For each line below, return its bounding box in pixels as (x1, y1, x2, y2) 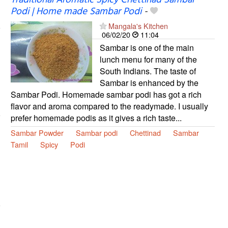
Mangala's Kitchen (108, 20, 168, 31)
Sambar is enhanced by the (99, 76, 198, 89)
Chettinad (129, 127, 161, 138)
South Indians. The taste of (99, 65, 196, 77)
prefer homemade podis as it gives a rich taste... (10, 111, 182, 124)
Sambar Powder (10, 127, 64, 138)
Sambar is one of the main (99, 41, 194, 53)
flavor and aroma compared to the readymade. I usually (10, 100, 208, 112)
